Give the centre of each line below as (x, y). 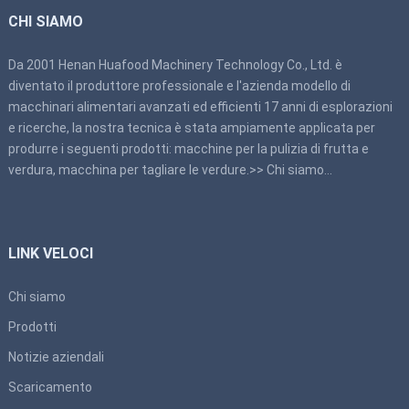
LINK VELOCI (50, 253)
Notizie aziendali (56, 357)
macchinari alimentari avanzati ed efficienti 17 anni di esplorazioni (200, 106)
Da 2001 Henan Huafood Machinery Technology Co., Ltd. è (175, 64)
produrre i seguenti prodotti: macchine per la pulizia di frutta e (188, 148)
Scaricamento (50, 387)
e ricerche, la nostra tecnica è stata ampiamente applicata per (191, 127)
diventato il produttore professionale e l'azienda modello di (179, 85)
